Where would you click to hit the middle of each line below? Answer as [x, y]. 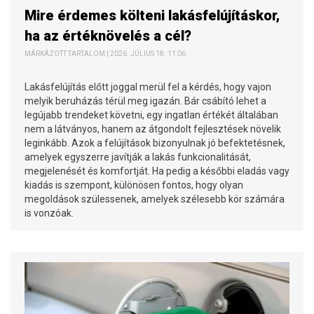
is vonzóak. [49, 213]
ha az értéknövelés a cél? [108, 36]
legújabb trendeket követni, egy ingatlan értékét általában [151, 115]
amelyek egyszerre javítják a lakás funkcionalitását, [138, 157]
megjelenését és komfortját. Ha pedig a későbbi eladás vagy [157, 171]
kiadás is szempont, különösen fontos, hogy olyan [134, 185]
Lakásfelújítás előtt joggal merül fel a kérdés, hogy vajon [148, 87]
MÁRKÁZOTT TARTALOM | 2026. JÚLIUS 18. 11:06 [105, 54]
